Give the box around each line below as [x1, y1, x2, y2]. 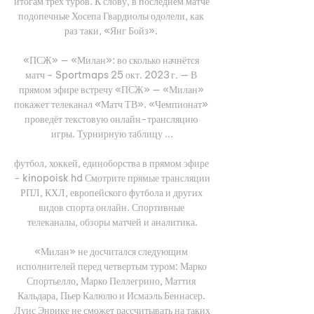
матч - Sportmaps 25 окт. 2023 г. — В [25, 68, 197, 81]
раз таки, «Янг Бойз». [64, 24, 160, 37]
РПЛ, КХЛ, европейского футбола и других [20, 186, 203, 199]
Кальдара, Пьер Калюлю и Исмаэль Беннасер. [17, 289, 205, 302]
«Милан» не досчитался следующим [34, 245, 188, 258]
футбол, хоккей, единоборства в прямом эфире [14, 156, 209, 170]
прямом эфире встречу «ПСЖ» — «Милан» [18, 83, 204, 96]
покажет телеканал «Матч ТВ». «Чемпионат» [14, 97, 208, 111]
